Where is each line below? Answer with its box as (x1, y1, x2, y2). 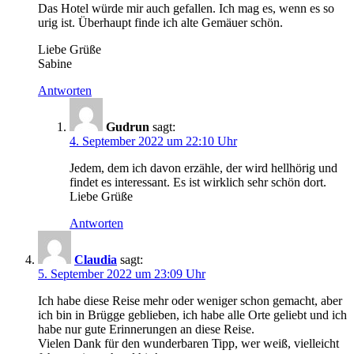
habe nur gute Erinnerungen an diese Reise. (38, 322, 254, 336)
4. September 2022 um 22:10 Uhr (70, 134, 237, 148)
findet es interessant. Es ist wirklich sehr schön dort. (70, 175, 326, 189)
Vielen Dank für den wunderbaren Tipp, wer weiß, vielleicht (38, 336, 339, 350)
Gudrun (106, 119, 149, 134)
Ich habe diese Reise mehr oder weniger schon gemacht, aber (38, 293, 342, 307)
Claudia (74, 252, 117, 266)
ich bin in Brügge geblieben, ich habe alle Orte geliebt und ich (38, 307, 347, 322)
